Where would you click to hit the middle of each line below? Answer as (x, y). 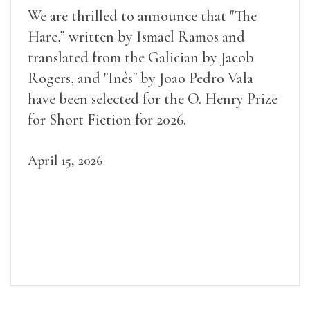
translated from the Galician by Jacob (141, 58)
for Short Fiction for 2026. (107, 120)
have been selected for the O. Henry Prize (153, 99)
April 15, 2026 (65, 161)
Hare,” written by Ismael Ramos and (136, 37)
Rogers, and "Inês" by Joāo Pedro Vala (140, 79)
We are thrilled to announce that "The (142, 16)
